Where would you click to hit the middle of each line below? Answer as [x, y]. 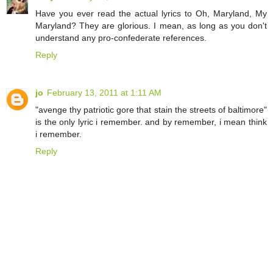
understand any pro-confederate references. [121, 38]
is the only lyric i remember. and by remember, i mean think [151, 122]
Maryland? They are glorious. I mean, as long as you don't [151, 26]
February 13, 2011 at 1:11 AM [104, 93]
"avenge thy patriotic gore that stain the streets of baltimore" [151, 110]
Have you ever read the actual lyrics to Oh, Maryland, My [151, 14]
